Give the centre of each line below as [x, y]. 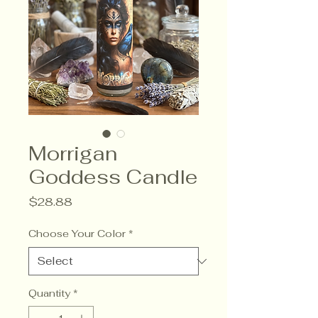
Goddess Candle [113, 177]
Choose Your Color [77, 234]
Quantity [49, 294]
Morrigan [73, 154]
